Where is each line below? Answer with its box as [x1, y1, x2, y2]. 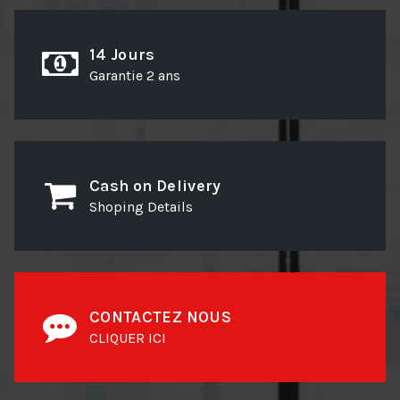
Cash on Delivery [89, 175, 221, 196]
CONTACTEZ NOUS [89, 306, 231, 327]
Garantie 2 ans [89, 66, 180, 84]
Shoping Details [89, 197, 193, 215]
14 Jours [89, 44, 155, 64]
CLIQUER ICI [89, 329, 166, 346]
